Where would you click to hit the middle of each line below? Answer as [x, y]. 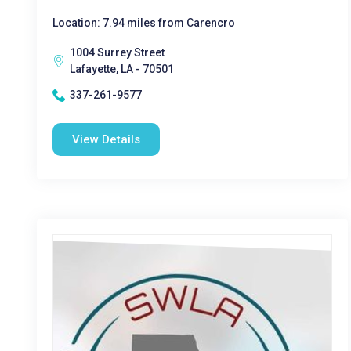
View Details [106, 139]
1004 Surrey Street [117, 52]
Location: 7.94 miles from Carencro [144, 23]
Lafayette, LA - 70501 [122, 69]
